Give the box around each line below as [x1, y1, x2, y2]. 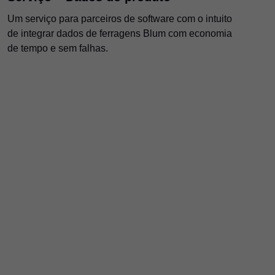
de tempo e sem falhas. [7, 42, 108, 53]
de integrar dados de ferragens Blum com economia [7, 28, 232, 39]
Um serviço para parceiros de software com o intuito [7, 13, 232, 24]
